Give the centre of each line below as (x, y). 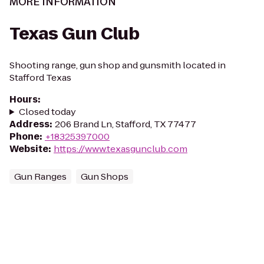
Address (29, 124)
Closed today (47, 112)
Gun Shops (105, 176)
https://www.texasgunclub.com (121, 149)
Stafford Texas (40, 77)
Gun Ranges (40, 176)
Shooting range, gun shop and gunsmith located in (118, 65)
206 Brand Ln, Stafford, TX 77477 (126, 124)
